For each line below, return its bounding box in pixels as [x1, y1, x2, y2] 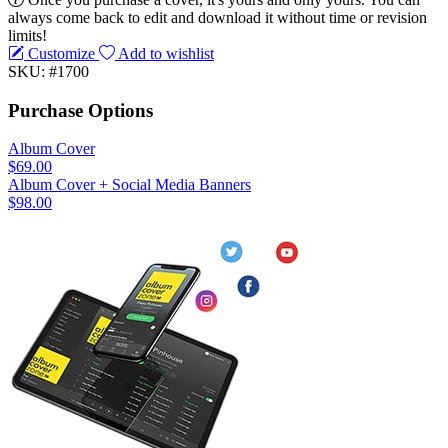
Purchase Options [8, 99, 153, 121]
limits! [8, 26, 47, 44]
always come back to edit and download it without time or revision [8, 8, 427, 26]
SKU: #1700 [8, 62, 89, 80]
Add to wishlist [115, 44, 214, 62]
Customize [24, 44, 99, 62]
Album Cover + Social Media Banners [8, 176, 251, 194]
